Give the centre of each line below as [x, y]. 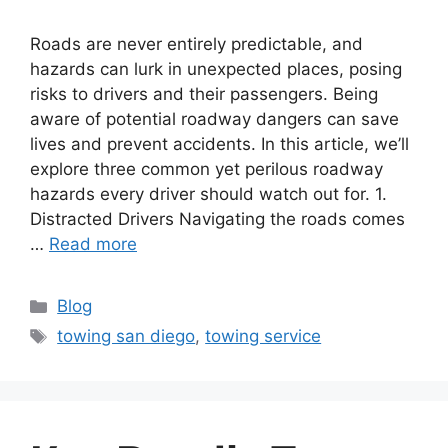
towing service [263, 336]
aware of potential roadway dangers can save [214, 119]
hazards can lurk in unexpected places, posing [216, 69]
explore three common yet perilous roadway [206, 169]
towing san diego [126, 336]
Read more [93, 244]
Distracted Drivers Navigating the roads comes [217, 219]
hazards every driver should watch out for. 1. [208, 194]
